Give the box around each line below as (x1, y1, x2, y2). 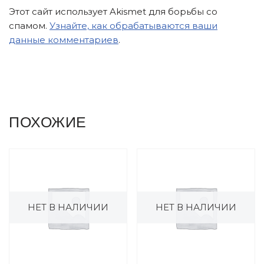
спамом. (9, 20, 49, 31)
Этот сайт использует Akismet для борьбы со (9, 6, 217, 17)
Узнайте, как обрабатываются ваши (49, 20, 217, 31)
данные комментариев (9, 34, 118, 45)
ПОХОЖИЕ (9, 110, 87, 132)
